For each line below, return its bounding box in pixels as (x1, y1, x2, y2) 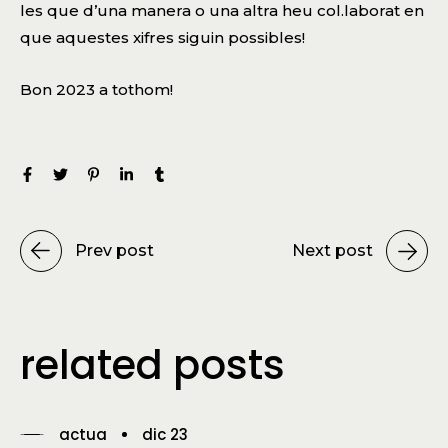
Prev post (75, 241, 154, 261)
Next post (292, 241, 373, 261)
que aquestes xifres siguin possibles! (20, 28, 305, 48)
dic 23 (142, 423, 188, 445)
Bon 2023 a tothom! (20, 80, 173, 100)
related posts (20, 337, 285, 394)
